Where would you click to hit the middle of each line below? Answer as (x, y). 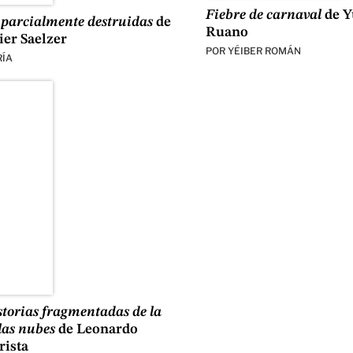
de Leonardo (96, 330)
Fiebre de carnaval (263, 15)
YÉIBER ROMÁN (264, 50)
